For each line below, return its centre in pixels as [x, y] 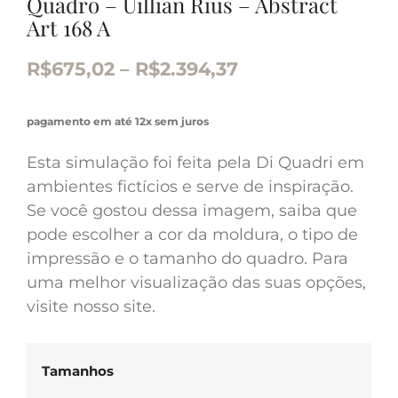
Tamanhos [78, 371]
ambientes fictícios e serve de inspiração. [190, 186]
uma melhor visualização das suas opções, [196, 282]
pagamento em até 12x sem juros [118, 121]
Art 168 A [68, 28]
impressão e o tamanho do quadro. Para [187, 258]
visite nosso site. [91, 306]
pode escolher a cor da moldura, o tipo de [192, 234]
